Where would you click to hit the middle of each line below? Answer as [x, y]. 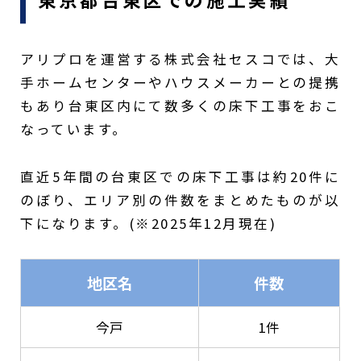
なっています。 [74, 129]
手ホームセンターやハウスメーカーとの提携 [180, 83]
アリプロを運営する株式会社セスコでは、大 [180, 59]
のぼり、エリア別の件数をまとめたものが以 [180, 199]
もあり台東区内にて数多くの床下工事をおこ [180, 106]
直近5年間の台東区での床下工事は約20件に [180, 176]
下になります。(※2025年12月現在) [149, 223]
